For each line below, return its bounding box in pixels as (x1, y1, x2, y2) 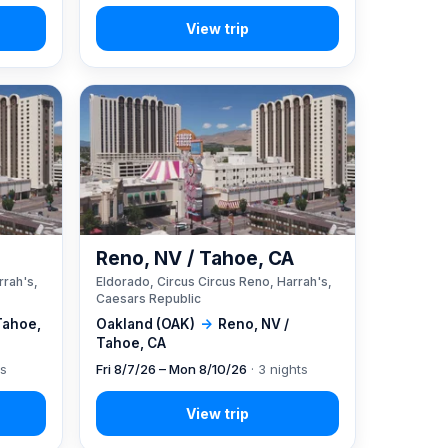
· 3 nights (246, 360, 308, 377)
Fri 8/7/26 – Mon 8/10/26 (95, 360, 247, 377)
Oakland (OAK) (95, 315, 195, 332)
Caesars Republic (95, 290, 201, 306)
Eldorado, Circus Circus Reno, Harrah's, (95, 273, 332, 289)
